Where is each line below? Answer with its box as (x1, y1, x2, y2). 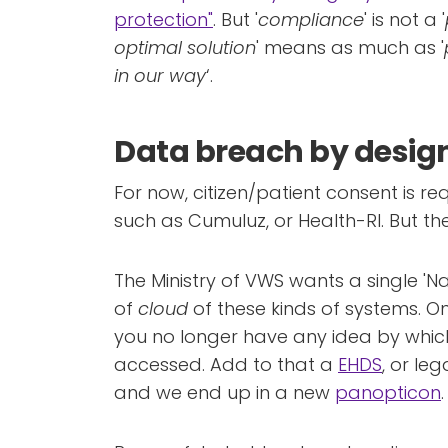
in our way (114, 63, 206, 88)
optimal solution (114, 35, 256, 60)
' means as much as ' (256, 35, 444, 60)
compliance (258, 7, 364, 32)
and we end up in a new (114, 380, 335, 405)
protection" (114, 7, 213, 32)
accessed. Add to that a (114, 352, 338, 377)
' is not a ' (364, 7, 445, 32)
